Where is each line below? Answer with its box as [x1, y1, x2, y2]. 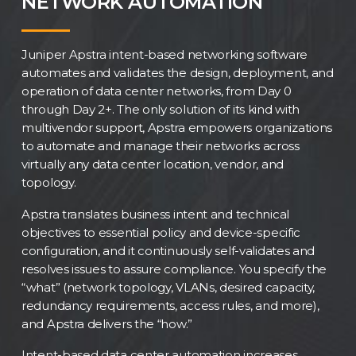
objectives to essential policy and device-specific [21, 224, 301, 240]
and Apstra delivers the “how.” [21, 315, 192, 331]
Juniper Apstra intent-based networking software [21, 47, 308, 63]
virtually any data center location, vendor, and [21, 157, 284, 172]
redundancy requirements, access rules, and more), [21, 297, 319, 313]
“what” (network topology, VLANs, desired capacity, [21, 279, 315, 295]
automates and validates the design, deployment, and [21, 65, 334, 81]
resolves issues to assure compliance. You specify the [21, 261, 327, 277]
